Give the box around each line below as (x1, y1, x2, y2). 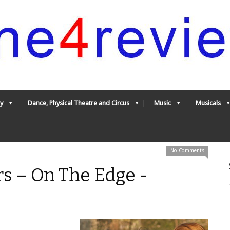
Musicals (196, 99, 221, 107)
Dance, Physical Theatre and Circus (28, 99, 129, 107)
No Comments (170, 148, 204, 154)
